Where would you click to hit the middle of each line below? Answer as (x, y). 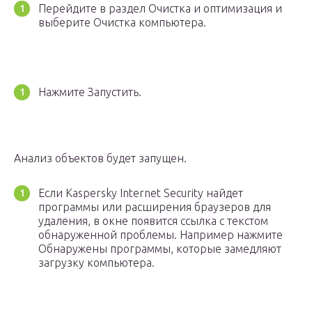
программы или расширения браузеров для (155, 207)
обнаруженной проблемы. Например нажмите (161, 235)
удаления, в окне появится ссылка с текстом (153, 221)
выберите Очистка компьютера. (122, 23)
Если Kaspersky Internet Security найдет (141, 193)
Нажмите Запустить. (90, 92)
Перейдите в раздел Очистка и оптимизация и (160, 9)
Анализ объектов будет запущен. (100, 158)
